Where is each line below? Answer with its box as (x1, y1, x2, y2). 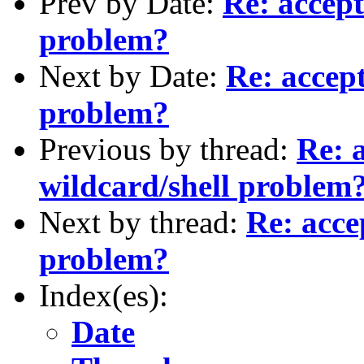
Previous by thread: (39, 131, 297, 167)
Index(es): (39, 277, 168, 313)
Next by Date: (39, 58, 226, 93)
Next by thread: (39, 204, 246, 240)
